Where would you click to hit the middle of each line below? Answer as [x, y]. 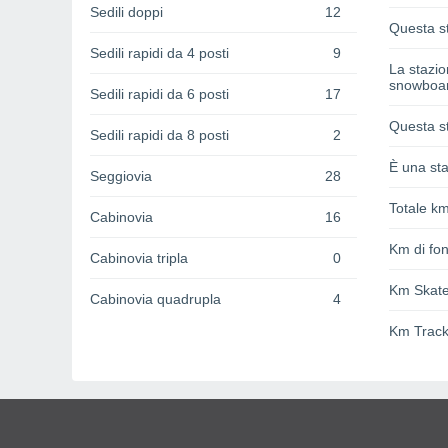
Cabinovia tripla [139, 258]
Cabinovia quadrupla [155, 299]
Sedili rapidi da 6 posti [159, 94]
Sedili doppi [126, 12]
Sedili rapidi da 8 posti [159, 135]
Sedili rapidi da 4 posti [159, 53]
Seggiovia [121, 176]
